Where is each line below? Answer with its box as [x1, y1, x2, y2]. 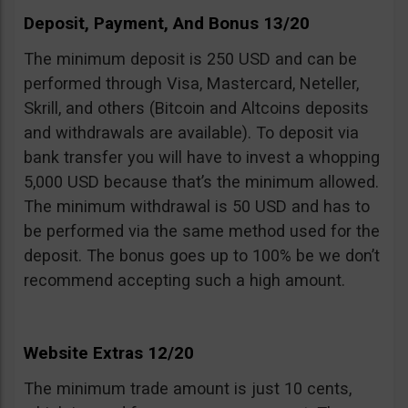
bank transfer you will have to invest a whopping [24, 147, 380, 167]
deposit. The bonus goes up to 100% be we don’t [24, 245, 380, 265]
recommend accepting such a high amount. [24, 270, 345, 290]
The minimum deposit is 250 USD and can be [24, 48, 357, 68]
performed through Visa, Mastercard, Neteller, [24, 73, 359, 93]
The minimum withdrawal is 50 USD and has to [24, 196, 370, 216]
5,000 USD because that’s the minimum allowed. [24, 171, 379, 191]
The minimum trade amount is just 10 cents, [24, 378, 352, 398]
